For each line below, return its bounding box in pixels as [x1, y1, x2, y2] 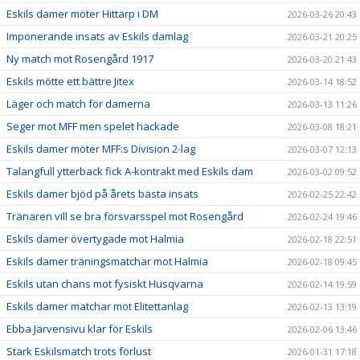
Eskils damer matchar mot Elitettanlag [6, 298, 188, 313]
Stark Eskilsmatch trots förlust [6, 343, 151, 358]
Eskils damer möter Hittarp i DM [6, 6, 158, 21]
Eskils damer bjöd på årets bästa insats [6, 186, 198, 201]
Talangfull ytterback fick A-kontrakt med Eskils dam [6, 163, 253, 178]
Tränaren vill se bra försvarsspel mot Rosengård [6, 208, 243, 223]
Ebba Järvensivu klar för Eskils [6, 321, 153, 336]
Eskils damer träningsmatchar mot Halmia [6, 253, 208, 268]
